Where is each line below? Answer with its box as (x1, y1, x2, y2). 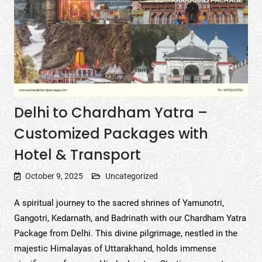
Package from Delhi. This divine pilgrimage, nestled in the (13, 227, 237, 239)
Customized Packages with (13, 123, 208, 143)
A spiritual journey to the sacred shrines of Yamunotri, (13, 197, 224, 208)
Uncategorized (105, 171, 158, 181)
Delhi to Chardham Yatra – (13, 102, 208, 122)
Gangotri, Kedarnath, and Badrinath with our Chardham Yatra (13, 212, 246, 223)
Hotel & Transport (13, 144, 141, 164)
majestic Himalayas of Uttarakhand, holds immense (13, 243, 216, 254)
